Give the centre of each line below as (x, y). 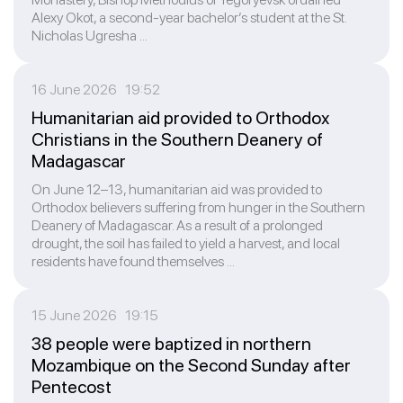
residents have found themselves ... (133, 261)
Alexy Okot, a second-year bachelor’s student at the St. (189, 18)
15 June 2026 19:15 (95, 315)
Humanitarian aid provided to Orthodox (180, 118)
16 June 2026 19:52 (96, 90)
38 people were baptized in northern (171, 344)
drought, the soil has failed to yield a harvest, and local (186, 243)
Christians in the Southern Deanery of (177, 139)
